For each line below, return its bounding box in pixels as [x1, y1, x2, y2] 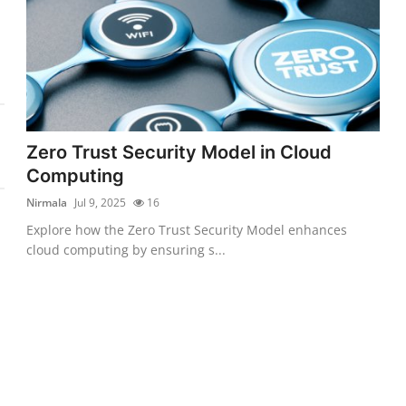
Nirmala [26, 194, 68, 210]
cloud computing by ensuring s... [26, 240, 227, 258]
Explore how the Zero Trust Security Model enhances [26, 220, 348, 238]
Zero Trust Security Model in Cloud [26, 140, 333, 163]
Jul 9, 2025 [74, 194, 127, 210]
